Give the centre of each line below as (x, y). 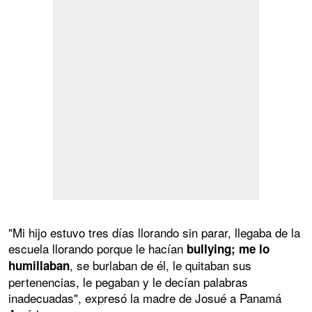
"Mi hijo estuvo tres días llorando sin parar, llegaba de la (154, 232)
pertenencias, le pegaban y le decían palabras (128, 281)
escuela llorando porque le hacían (96, 248)
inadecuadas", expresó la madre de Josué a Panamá (145, 297)
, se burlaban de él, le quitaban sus (161, 265)
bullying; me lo (226, 248)
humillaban (39, 265)
